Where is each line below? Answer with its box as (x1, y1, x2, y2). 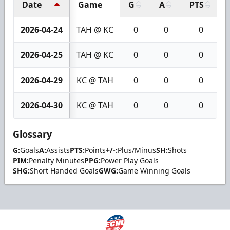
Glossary (13, 127, 52, 140)
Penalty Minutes (29, 155, 84, 165)
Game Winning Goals (118, 165, 190, 176)
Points (85, 145, 106, 155)
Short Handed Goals (30, 165, 99, 176)
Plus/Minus (118, 145, 156, 155)
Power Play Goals (101, 155, 159, 165)
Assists (46, 145, 70, 155)
